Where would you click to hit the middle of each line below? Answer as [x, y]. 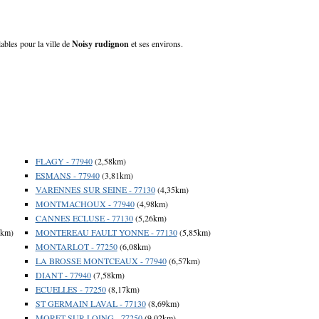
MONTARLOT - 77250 [76, 246]
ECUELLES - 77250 [70, 289]
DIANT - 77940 [63, 274]
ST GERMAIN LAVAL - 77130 [90, 303]
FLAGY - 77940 [64, 161]
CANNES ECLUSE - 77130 [84, 218]
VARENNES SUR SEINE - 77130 [95, 189]
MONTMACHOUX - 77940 [85, 203]
